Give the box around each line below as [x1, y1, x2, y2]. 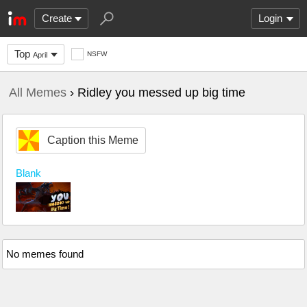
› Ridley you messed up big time [66, 86, 245, 99]
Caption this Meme [47, 134, 138, 146]
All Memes [9, 86, 66, 99]
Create [42, 12, 72, 24]
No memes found [6, 248, 84, 260]
